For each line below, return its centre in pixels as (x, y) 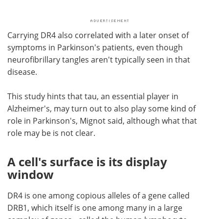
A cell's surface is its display (87, 161)
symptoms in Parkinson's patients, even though (95, 47)
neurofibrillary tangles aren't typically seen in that (99, 59)
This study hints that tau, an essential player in (93, 96)
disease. (22, 72)
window (31, 174)
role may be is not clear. (51, 133)
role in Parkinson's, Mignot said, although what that (102, 120)
